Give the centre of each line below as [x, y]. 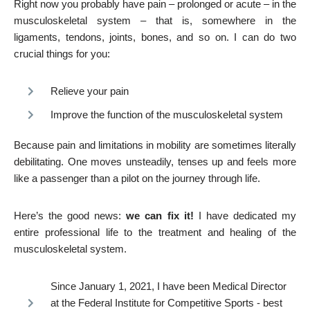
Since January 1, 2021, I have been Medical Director [168, 286]
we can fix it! [160, 215]
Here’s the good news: [70, 215]
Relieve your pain [89, 91]
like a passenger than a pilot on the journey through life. [137, 178]
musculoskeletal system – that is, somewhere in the [155, 20]
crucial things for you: [62, 53]
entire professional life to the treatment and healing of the [155, 232]
